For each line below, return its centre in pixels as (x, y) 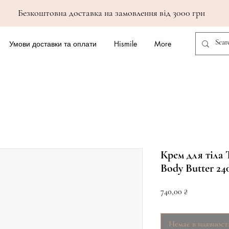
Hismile (125, 44)
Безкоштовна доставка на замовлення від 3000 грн (111, 13)
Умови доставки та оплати (53, 44)
